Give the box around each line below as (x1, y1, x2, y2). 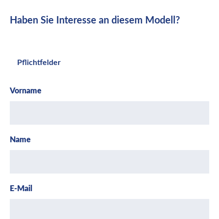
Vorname (10, 87, 42, 95)
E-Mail (10, 185, 32, 193)
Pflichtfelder (17, 59, 61, 66)
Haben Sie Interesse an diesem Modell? (10, 16, 180, 25)
